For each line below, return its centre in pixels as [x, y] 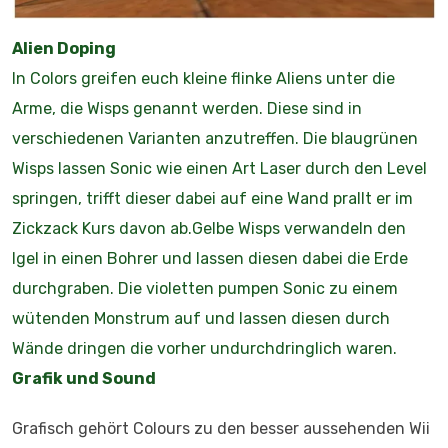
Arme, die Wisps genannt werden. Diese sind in [187, 108]
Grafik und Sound [84, 378]
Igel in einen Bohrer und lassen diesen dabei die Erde [210, 258]
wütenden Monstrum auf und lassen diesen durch [201, 318]
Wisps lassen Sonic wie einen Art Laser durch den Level [219, 168]
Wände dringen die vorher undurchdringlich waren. [204, 348]
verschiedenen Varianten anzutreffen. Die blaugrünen [215, 138]
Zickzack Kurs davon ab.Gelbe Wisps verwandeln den [209, 228]
